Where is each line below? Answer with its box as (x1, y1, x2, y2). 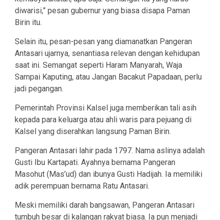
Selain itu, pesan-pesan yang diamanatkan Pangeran (15, 37, 192, 47)
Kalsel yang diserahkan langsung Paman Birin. (15, 127, 171, 137)
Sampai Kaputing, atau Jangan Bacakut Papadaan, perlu (15, 72, 202, 82)
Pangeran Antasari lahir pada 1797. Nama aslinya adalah (15, 146, 205, 156)
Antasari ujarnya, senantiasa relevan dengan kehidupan (15, 49, 200, 58)
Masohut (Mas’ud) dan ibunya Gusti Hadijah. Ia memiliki (15, 169, 202, 179)
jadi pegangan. (15, 84, 63, 94)
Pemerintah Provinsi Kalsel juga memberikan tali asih (15, 103, 196, 113)
